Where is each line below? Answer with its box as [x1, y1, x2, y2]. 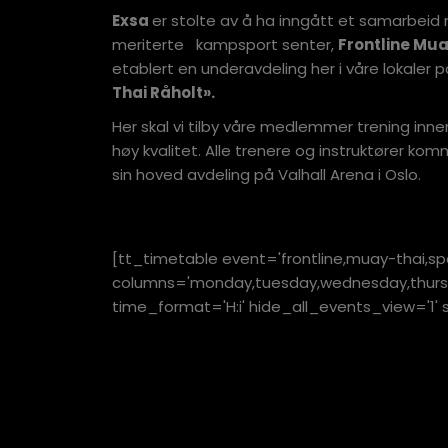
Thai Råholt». [112, 82, 215, 103]
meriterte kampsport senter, [112, 34, 338, 55]
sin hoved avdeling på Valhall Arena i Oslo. [112, 164, 421, 185]
